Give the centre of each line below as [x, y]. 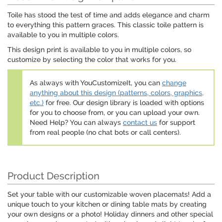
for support [176, 123]
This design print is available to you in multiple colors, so [99, 50]
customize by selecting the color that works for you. [92, 60]
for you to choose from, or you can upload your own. [115, 113]
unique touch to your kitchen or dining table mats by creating [107, 204]
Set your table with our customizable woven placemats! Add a [109, 194]
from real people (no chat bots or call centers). [105, 133]
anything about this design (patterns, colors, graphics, [117, 93]
